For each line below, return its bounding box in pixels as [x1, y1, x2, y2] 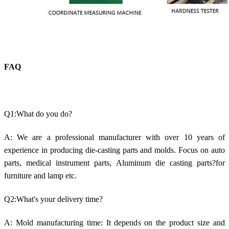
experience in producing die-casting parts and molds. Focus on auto [4, 145, 225, 154]
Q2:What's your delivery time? [4, 194, 103, 203]
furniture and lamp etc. [4, 171, 77, 180]
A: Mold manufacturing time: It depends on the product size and [4, 218, 225, 227]
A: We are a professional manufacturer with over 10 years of [4, 132, 225, 142]
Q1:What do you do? [4, 109, 72, 118]
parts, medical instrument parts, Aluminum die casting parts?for [4, 158, 225, 167]
